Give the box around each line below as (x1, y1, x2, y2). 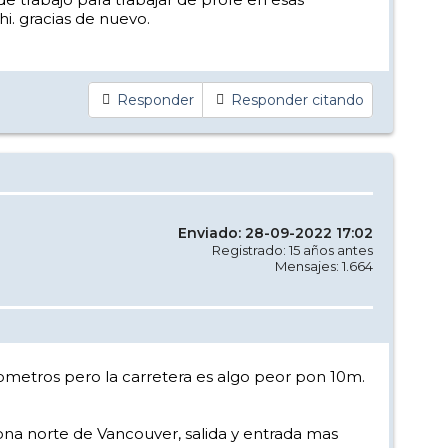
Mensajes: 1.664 (275, 257, 373, 274)
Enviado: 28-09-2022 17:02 (178, 223, 373, 242)
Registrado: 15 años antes (212, 241, 373, 258)
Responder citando (231, 91, 364, 109)
